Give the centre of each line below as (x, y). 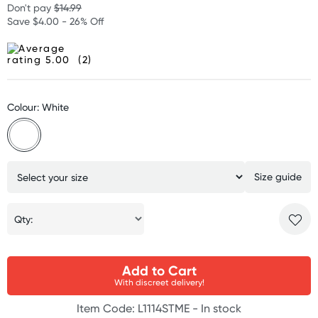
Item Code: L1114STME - (139, 308)
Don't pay (31, 7)
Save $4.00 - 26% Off (55, 21)
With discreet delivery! (159, 282)
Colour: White (38, 107)
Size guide (278, 176)
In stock (221, 308)
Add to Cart (159, 270)
